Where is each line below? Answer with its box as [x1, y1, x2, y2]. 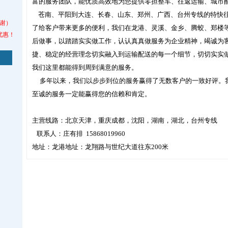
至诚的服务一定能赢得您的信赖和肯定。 [32, 90, 153, 98]
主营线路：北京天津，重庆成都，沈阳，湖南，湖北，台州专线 [32, 117, 217, 124]
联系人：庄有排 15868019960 [32, 130, 125, 137]
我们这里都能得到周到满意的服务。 [32, 64, 141, 71]
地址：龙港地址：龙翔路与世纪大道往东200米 [32, 143, 168, 151]
